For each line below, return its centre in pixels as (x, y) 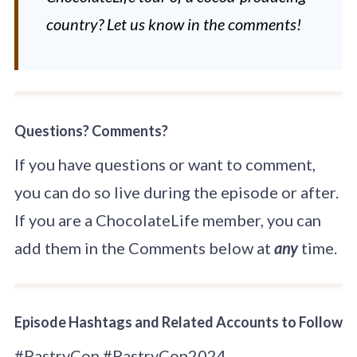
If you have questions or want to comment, (165, 164)
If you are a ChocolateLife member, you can (167, 220)
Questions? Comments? (91, 130)
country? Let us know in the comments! (173, 24)
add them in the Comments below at (144, 247)
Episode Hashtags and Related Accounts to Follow (178, 322)
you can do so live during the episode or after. (176, 192)
